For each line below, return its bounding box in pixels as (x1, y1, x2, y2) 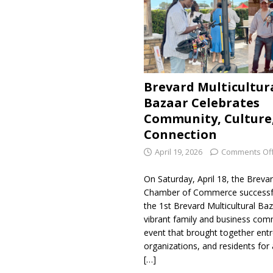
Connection (143, 126, 217, 143)
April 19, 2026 (154, 146, 202, 158)
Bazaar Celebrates (143, 94, 260, 112)
